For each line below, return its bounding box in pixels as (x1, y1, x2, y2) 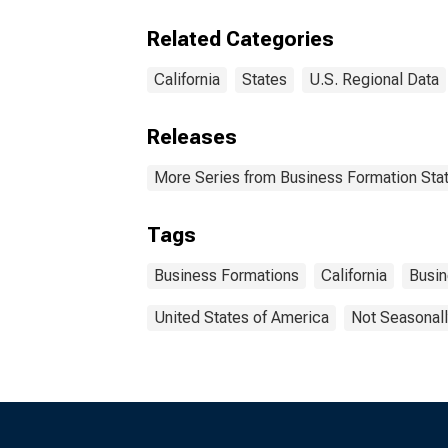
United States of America (154, 308, 329, 327)
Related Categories (147, 27, 334, 51)
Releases (147, 125, 237, 149)
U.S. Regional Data (309, 70, 439, 89)
